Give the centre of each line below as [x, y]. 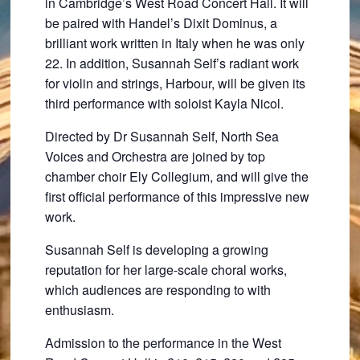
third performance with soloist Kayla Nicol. [164, 103]
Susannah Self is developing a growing [156, 250]
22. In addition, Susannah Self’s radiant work [172, 63]
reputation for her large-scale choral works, [166, 270]
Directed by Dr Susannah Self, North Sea [162, 136]
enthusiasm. [79, 310]
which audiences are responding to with [157, 290]
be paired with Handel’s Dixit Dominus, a [161, 23]
